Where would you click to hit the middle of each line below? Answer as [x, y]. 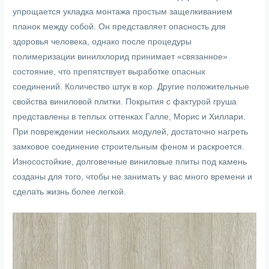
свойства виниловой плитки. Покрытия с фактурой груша [125, 102]
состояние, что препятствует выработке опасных [109, 72]
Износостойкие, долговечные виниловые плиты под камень [130, 162]
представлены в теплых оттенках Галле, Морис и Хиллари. [129, 117]
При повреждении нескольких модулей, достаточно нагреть [131, 132]
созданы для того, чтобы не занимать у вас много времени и [133, 177]
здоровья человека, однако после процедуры [102, 42]
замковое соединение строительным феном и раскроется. [129, 147]
